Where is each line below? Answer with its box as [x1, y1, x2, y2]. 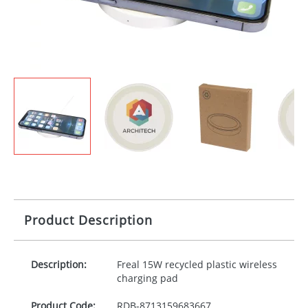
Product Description [24, 212, 153, 228]
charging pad [116, 272, 178, 285]
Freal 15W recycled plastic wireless [116, 258, 277, 271]
